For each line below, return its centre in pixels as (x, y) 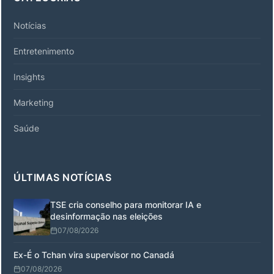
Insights (29, 76)
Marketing (34, 102)
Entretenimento (44, 51)
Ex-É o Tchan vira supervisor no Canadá (94, 254)
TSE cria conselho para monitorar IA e (126, 204)
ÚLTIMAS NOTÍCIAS (62, 177)
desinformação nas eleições (106, 216)
